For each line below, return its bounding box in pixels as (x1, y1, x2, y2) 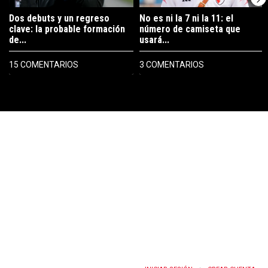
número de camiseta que (139, 23, 240, 35)
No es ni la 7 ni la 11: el (139, 12, 233, 24)
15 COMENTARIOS (9, 59, 78, 69)
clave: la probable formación (9, 23, 125, 35)
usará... (139, 33, 169, 45)
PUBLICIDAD (44, 84, 80, 91)
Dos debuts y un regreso (9, 12, 109, 24)
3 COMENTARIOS (139, 59, 204, 69)
